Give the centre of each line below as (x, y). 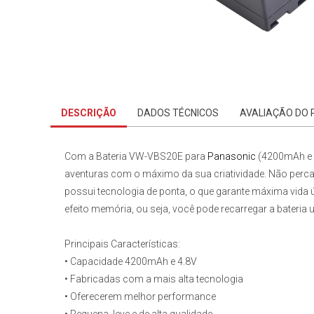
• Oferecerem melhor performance (140, 297)
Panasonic (232, 157)
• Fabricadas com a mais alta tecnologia (154, 279)
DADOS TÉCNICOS (178, 113)
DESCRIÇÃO (89, 113)
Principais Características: (122, 244)
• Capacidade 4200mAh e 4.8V (131, 262)
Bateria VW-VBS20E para (152, 157)
